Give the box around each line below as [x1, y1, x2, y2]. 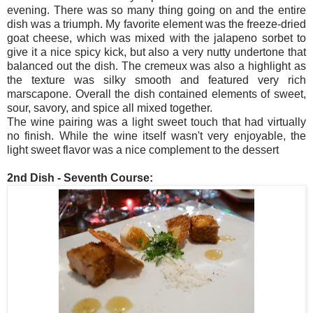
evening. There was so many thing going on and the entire [7, 4, 306, 17]
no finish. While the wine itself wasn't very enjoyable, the [7, 130, 306, 143]
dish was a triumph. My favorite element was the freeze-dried [7, 18, 306, 31]
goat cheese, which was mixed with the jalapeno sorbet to [7, 32, 306, 45]
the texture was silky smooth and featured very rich [7, 74, 306, 87]
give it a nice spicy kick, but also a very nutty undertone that [7, 46, 306, 59]
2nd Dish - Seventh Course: [7, 172, 153, 184]
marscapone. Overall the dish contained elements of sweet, [7, 88, 306, 101]
